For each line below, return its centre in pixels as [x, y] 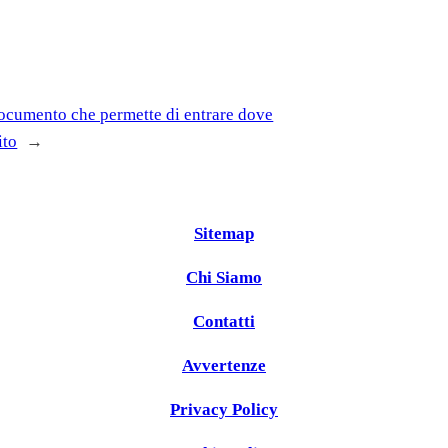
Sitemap [224, 233]
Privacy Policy [224, 409]
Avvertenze [224, 365]
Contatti [224, 321]
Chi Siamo [224, 277]
